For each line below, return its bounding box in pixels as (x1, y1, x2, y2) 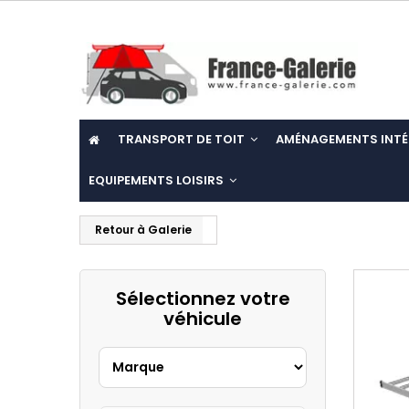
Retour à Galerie (95, 222, 192, 237)
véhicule (163, 306, 242, 331)
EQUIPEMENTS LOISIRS (89, 172, 226, 190)
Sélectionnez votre (115, 286, 290, 311)
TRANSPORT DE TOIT (118, 131, 247, 149)
